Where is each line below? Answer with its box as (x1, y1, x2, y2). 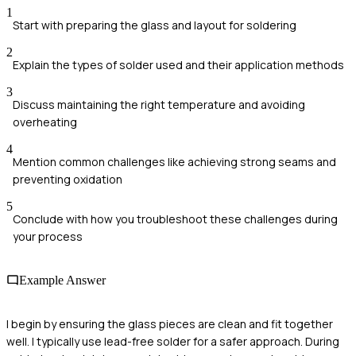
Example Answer (19, 273, 106, 288)
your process (13, 228, 83, 244)
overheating (13, 114, 77, 130)
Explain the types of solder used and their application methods (13, 56, 344, 72)
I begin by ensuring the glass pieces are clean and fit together (6, 316, 333, 332)
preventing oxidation (13, 171, 122, 187)
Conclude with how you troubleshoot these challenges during (13, 211, 338, 226)
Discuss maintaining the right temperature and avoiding (13, 96, 305, 112)
